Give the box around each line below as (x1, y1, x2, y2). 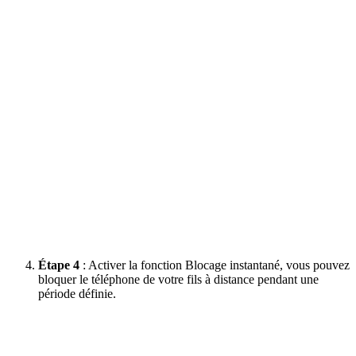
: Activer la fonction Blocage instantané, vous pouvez (79, 257, 350, 272)
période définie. (38, 286, 116, 300)
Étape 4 (38, 257, 79, 272)
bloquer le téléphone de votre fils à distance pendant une (38, 272, 319, 286)
